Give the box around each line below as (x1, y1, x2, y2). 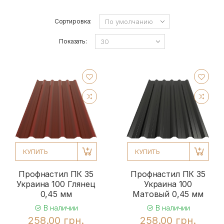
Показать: (59, 37, 87, 45)
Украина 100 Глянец (16, 179, 95, 189)
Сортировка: (54, 17, 92, 25)
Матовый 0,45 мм (132, 189, 203, 199)
